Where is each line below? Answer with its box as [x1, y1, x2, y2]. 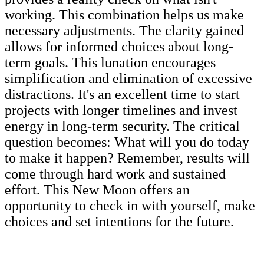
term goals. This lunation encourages [5, 54, 216, 70]
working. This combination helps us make [5, 6, 244, 22]
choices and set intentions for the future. [5, 213, 234, 229]
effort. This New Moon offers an [5, 181, 190, 197]
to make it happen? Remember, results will [5, 150, 250, 166]
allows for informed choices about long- [5, 38, 233, 54]
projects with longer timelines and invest [5, 102, 237, 118]
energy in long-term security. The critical [5, 118, 240, 134]
